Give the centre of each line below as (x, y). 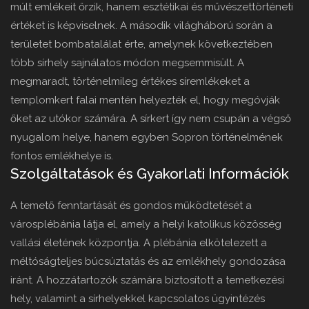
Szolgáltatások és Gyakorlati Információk (150, 174)
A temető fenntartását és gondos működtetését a (131, 206)
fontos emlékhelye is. (62, 156)
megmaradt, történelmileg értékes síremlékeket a (130, 82)
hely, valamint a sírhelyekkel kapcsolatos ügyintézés (138, 299)
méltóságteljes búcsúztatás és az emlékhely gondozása (148, 262)
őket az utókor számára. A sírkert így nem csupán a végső (151, 119)
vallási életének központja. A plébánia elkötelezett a (139, 243)
